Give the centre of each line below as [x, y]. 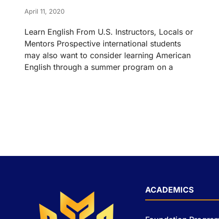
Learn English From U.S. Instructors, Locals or [109, 32]
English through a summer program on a [99, 67]
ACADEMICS [169, 189]
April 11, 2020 [44, 11]
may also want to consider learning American [108, 55]
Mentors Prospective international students [103, 43]
